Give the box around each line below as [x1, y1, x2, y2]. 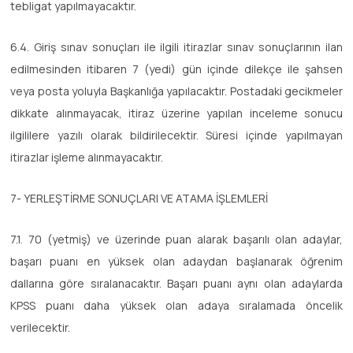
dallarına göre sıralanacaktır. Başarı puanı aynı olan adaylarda [10, 275, 343, 291]
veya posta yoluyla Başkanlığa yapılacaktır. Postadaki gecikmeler [10, 83, 343, 98]
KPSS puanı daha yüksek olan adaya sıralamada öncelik [10, 297, 343, 313]
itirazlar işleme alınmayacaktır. [10, 149, 163, 165]
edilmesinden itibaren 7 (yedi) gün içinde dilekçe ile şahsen [10, 61, 343, 76]
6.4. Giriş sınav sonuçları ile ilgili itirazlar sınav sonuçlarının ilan [10, 39, 343, 54]
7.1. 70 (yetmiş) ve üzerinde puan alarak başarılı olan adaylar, [10, 231, 343, 247]
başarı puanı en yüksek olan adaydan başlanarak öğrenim [10, 253, 343, 269]
